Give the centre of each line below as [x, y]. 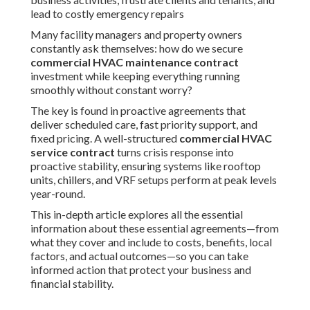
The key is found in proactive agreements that [138, 111]
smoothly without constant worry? [111, 90]
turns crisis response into [174, 152]
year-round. [58, 194]
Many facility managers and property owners [136, 35]
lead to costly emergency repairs [107, 14]
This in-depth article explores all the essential [137, 215]
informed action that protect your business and [141, 270]
